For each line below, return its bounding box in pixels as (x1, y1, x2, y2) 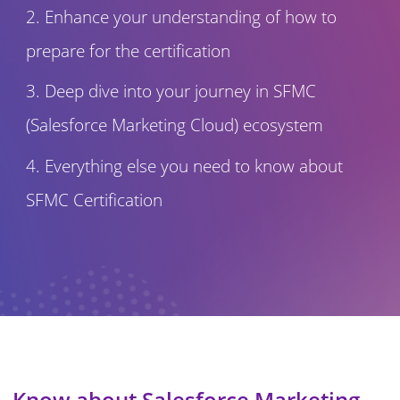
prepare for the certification (25, 38, 230, 63)
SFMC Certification (25, 187, 162, 212)
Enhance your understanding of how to (44, 4, 337, 29)
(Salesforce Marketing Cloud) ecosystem (25, 112, 323, 137)
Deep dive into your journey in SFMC (44, 79, 316, 104)
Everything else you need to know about (44, 153, 343, 178)
